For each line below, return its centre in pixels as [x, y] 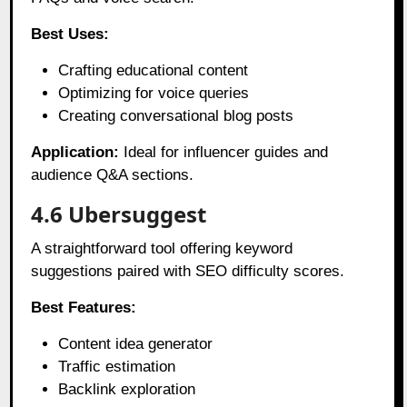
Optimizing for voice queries [154, 93]
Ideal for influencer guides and [224, 152]
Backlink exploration [127, 389]
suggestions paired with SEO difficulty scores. [188, 271]
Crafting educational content [154, 70]
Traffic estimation [117, 366]
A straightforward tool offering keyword [162, 248]
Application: [75, 152]
